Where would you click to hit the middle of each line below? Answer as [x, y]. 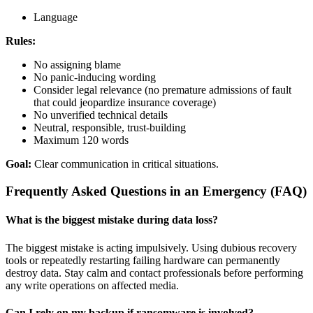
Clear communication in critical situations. [125, 164]
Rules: [21, 41]
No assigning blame [77, 65]
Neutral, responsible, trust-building [110, 128]
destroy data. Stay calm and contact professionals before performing [154, 272]
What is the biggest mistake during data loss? [112, 220]
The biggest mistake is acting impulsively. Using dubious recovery [151, 247]
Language [56, 17]
